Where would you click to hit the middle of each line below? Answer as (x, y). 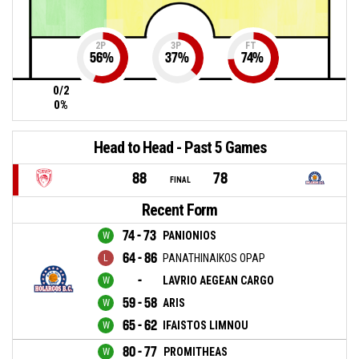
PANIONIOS (190, 235)
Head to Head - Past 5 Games (179, 147)
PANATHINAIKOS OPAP (214, 258)
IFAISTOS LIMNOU (206, 325)
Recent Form (179, 210)
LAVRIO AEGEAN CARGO (218, 280)
